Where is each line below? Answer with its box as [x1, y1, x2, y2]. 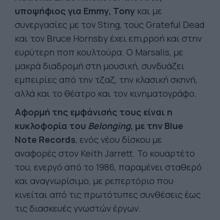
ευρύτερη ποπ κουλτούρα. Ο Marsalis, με [15, 46, 183, 58]
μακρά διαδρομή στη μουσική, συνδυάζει [15, 60, 185, 72]
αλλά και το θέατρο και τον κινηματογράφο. [15, 87, 197, 99]
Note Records [15, 134, 76, 145]
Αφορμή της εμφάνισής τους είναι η [15, 106, 172, 118]
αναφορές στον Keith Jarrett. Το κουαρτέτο [15, 147, 195, 159]
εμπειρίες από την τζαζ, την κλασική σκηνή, [15, 74, 197, 85]
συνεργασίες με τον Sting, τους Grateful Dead [15, 19, 205, 30]
